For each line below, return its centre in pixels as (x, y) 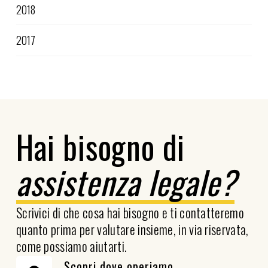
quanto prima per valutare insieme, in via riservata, (132, 229)
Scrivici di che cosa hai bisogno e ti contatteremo (130, 212)
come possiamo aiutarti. (71, 246)
